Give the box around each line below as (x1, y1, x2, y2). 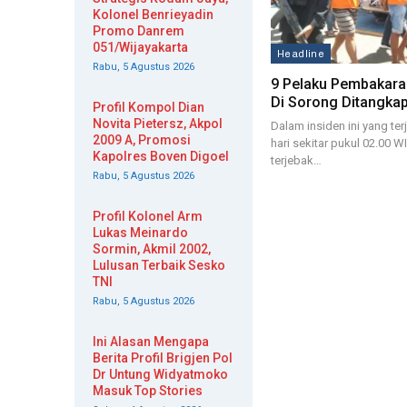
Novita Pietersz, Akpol (93, 116, 223, 131)
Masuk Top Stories (93, 383, 203, 398)
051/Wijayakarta (93, 40, 188, 55)
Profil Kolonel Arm (93, 209, 203, 223)
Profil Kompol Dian (93, 100, 204, 114)
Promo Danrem (93, 24, 184, 38)
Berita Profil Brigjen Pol (93, 351, 233, 365)
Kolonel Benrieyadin (93, 7, 213, 22)
